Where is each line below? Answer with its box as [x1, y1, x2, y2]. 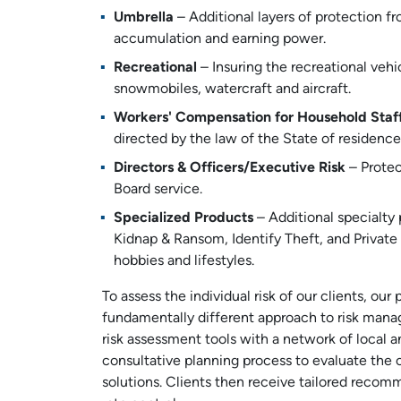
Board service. [113, 183, 202, 197]
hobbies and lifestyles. [113, 254, 254, 269]
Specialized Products [113, 211, 253, 226]
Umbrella [113, 11, 174, 25]
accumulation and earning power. [113, 32, 326, 47]
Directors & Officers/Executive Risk [113, 161, 346, 175]
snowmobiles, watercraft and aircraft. [113, 82, 351, 97]
